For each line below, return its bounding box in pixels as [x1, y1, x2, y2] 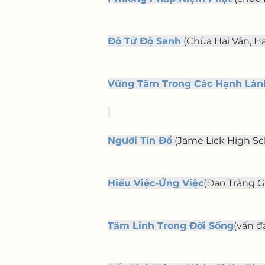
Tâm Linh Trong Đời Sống [108, 220, 234, 231]
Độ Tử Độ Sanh [108, 35, 181, 47]
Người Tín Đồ [108, 135, 172, 146]
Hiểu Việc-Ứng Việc [108, 177, 203, 189]
